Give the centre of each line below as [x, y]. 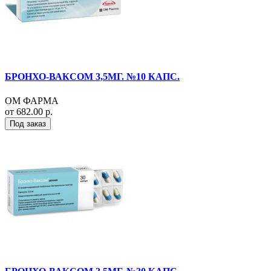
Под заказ [28, 123]
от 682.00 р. [29, 111]
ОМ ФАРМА [32, 100]
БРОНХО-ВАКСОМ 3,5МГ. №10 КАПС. [92, 77]
